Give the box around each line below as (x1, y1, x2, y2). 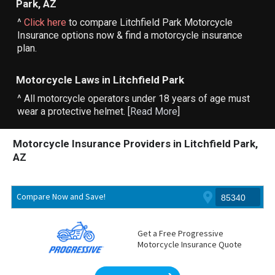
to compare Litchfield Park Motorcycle (66, 16, 233, 28)
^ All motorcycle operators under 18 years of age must (17, 93, 250, 104)
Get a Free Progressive (137, 228, 223, 239)
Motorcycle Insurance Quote (137, 239, 242, 250)
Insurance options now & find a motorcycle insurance (17, 29, 243, 41)
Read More (130, 106, 178, 117)
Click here (24, 16, 67, 28)
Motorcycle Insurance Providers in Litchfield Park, (13, 137, 258, 150)
